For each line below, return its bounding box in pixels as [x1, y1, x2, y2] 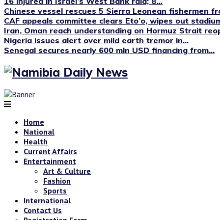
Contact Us [24, 205, 62, 215]
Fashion [43, 175, 71, 186]
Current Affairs [24, 146, 77, 156]
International [24, 195, 71, 205]
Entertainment [24, 156, 76, 166]
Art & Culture [43, 165, 91, 176]
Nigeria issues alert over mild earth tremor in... [4, 35, 189, 45]
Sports [43, 185, 67, 195]
